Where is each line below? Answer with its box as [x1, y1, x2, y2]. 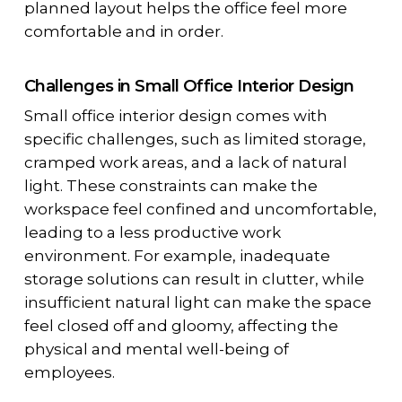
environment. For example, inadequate [23, 246, 330, 265]
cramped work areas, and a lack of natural [23, 153, 347, 171]
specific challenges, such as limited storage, [23, 129, 366, 148]
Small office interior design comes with [23, 106, 328, 125]
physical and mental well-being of [23, 339, 289, 358]
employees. [23, 363, 115, 381]
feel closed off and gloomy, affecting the [23, 316, 338, 335]
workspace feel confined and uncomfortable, [23, 199, 377, 218]
